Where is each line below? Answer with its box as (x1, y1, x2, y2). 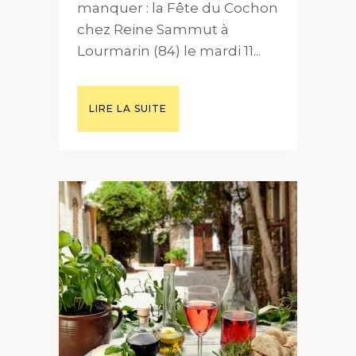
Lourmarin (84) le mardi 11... (77, 43, 261, 60)
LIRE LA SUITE (89, 103, 167, 115)
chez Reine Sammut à (77, 21, 229, 38)
